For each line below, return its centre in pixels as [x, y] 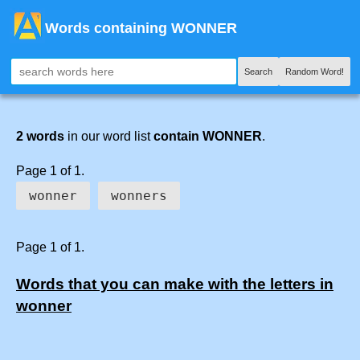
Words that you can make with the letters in [175, 284]
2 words [40, 136]
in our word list [109, 136]
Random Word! [315, 72]
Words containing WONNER [141, 28]
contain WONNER [208, 136]
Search [258, 72]
